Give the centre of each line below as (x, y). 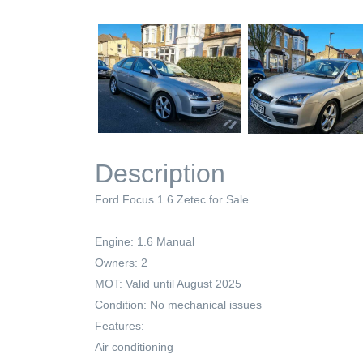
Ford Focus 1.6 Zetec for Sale (172, 200)
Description (160, 174)
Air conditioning (134, 347)
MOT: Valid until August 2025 (168, 284)
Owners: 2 (121, 263)
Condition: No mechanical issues (178, 305)
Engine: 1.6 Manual (145, 242)
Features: (120, 326)
